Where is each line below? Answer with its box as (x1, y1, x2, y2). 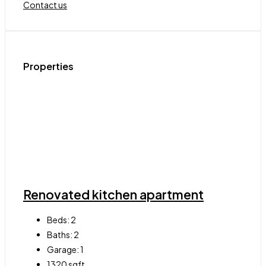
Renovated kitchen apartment (23, 186, 204, 203)
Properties (23, 60, 74, 73)
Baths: (47, 229, 72, 240)
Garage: (47, 243, 79, 255)
